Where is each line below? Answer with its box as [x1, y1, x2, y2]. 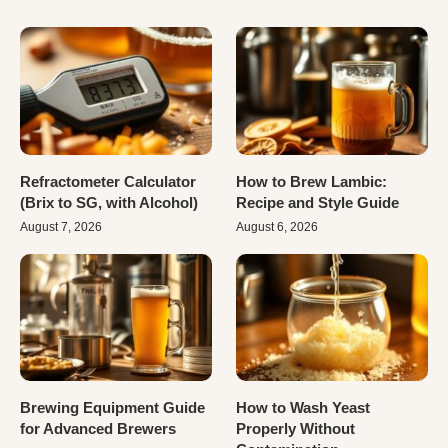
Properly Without [236, 420, 356, 438]
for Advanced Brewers [20, 420, 176, 438]
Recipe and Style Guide [236, 193, 400, 211]
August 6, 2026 [236, 219, 319, 234]
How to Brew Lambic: [236, 172, 388, 190]
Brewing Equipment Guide [20, 399, 205, 417]
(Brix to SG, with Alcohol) [20, 193, 198, 211]
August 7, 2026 [20, 219, 102, 234]
